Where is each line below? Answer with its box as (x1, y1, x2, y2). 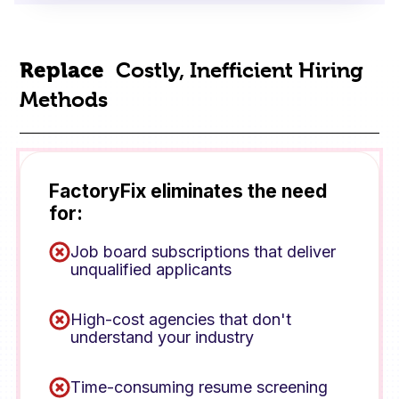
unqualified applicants (70, 259, 232, 279)
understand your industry (70, 327, 255, 346)
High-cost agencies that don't (70, 309, 292, 329)
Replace (20, 57, 110, 83)
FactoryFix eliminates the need (49, 179, 328, 202)
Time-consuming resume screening (70, 377, 329, 396)
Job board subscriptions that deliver (70, 241, 337, 261)
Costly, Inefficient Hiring (116, 57, 364, 83)
